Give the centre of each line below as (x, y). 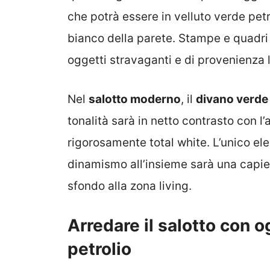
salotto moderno (135, 99)
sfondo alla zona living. (130, 186)
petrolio (99, 249)
